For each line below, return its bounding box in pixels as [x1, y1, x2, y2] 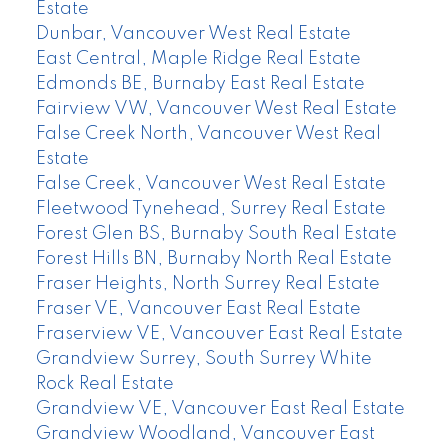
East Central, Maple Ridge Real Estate [35, 49, 361, 68]
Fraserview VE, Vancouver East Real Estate [35, 324, 403, 343]
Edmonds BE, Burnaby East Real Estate [35, 74, 365, 93]
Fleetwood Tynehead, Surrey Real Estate [35, 199, 386, 218]
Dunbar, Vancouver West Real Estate [35, 24, 351, 43]
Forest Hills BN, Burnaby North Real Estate [35, 249, 392, 268]
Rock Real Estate [35, 374, 174, 393]
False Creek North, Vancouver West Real [35, 124, 381, 143]
